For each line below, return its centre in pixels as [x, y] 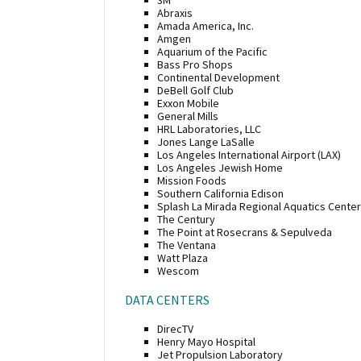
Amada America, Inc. [205, 25]
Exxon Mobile [188, 103]
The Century [186, 219]
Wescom [178, 270]
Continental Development [218, 77]
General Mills [188, 116]
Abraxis [175, 12]
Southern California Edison [220, 193]
